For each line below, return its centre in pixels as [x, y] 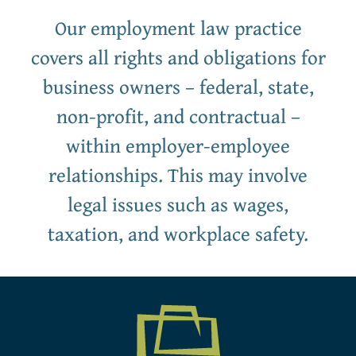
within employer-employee [178, 145]
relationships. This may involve [178, 174]
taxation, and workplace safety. [178, 233]
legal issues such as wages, [178, 204]
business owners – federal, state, [178, 86]
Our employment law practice [178, 27]
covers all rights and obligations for [178, 57]
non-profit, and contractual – [178, 116]
